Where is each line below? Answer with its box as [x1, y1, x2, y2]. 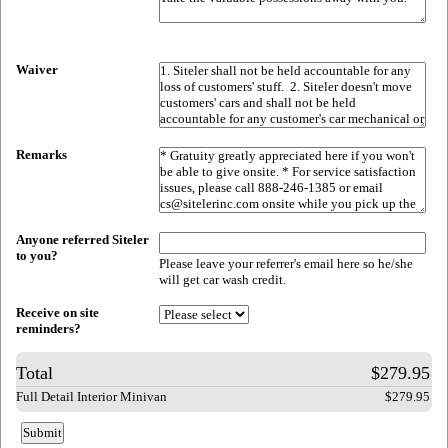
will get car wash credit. [159, 272, 287, 287]
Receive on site [16, 305, 99, 320]
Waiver [16, 62, 58, 77]
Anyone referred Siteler [16, 232, 149, 247]
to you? [16, 248, 58, 263]
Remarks [16, 147, 67, 162]
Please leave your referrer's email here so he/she [159, 256, 414, 271]
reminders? [16, 321, 81, 336]
